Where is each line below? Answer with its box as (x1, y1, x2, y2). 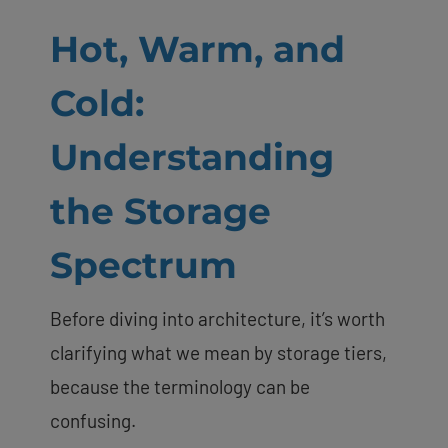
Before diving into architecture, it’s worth (50, 306, 385, 330)
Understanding (50, 134, 334, 179)
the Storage (50, 188, 271, 233)
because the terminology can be (50, 374, 310, 398)
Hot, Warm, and (50, 26, 345, 71)
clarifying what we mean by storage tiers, (50, 340, 387, 364)
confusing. (50, 408, 136, 432)
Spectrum (50, 242, 237, 287)
